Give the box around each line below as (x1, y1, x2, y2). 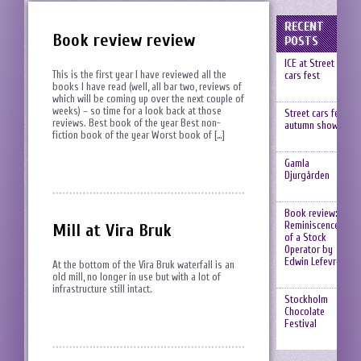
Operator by (284, 243, 333, 255)
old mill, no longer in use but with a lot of (52, 271, 221, 284)
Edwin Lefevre (284, 255, 341, 268)
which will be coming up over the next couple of (52, 93, 244, 105)
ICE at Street (284, 57, 334, 69)
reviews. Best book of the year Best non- (52, 117, 221, 129)
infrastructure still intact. (52, 283, 152, 296)
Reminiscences (284, 219, 344, 231)
